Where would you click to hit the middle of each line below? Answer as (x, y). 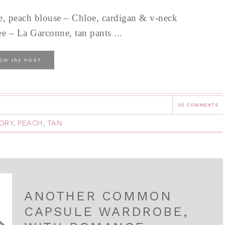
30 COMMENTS (198, 105)
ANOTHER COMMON (98, 196)
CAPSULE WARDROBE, (106, 211)
